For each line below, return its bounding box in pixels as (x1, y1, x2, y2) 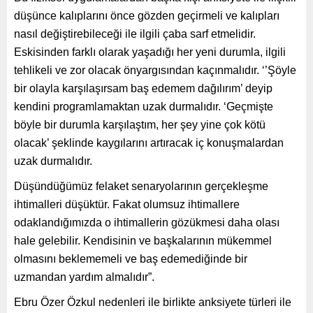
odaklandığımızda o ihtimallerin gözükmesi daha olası (14, 216, 279, 228)
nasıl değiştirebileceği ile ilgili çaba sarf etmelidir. (14, 27, 256, 40)
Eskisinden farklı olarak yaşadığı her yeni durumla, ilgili (14, 45, 286, 58)
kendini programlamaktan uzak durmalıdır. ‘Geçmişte (14, 100, 273, 112)
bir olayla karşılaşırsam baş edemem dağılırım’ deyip (14, 82, 272, 94)
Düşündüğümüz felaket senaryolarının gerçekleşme (14, 180, 268, 192)
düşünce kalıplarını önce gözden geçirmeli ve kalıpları (14, 9, 279, 22)
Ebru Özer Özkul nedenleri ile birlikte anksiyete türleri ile (14, 296, 291, 308)
